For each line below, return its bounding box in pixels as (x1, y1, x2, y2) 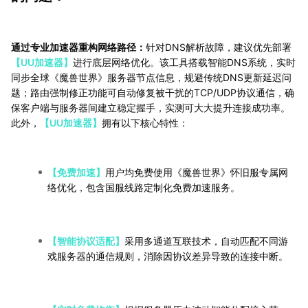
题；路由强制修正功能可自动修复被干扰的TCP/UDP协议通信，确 (11, 87, 294, 99)
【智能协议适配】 (47, 235, 124, 247)
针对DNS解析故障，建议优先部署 (146, 41, 291, 54)
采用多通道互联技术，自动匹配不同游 (124, 235, 288, 247)
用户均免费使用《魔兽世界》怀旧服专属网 (105, 166, 288, 179)
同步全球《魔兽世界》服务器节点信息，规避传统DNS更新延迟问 (11, 71, 291, 84)
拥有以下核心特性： (102, 117, 188, 129)
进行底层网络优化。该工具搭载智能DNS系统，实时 (73, 56, 296, 69)
